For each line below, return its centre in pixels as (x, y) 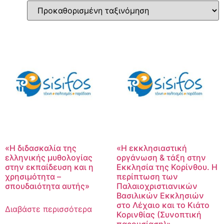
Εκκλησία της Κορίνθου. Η (167, 167)
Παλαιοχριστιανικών (157, 186)
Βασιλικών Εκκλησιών (160, 195)
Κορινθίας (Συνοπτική (159, 214)
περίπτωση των (147, 176)
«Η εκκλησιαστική (151, 148)
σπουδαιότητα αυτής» (47, 186)
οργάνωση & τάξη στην (161, 157)
